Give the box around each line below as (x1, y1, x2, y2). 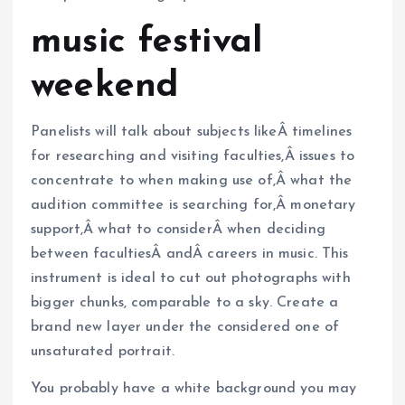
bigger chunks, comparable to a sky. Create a (31, 296, 339, 311)
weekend (31, 69, 179, 106)
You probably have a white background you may (31, 381, 357, 397)
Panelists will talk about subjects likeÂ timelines (31, 125, 353, 140)
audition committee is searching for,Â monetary (31, 198, 356, 213)
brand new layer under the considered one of (31, 320, 340, 335)
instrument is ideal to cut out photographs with (31, 271, 351, 287)
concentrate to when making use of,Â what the (31, 174, 353, 189)
